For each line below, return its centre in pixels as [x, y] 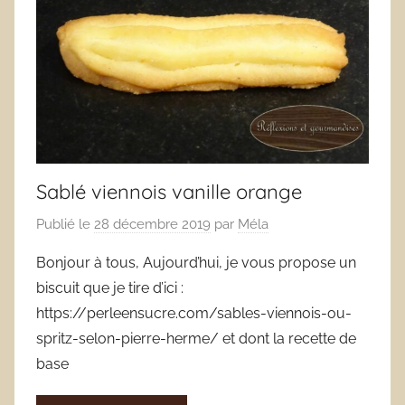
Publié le [65, 224]
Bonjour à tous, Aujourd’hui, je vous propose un [196, 262]
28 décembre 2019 [152, 224]
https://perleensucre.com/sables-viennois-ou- [194, 313]
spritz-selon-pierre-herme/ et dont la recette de [196, 338]
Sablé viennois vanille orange [169, 192]
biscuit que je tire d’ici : [110, 287]
